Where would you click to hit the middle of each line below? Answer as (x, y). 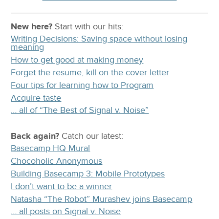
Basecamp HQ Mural (51, 149)
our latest (104, 136)
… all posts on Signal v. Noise (66, 212)
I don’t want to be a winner (62, 186)
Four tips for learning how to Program (82, 85)
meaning (28, 47)
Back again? (35, 136)
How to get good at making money (77, 60)
